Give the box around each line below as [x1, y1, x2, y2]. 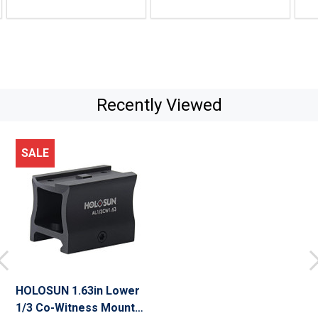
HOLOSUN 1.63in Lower [16, 284, 141, 298]
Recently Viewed [96, 95, 222, 116]
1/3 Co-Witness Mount [16, 301, 136, 315]
